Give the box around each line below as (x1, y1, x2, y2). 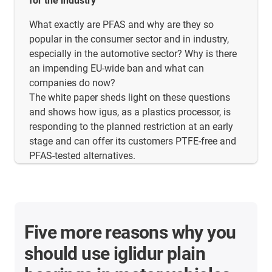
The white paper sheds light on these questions (29, 91, 230, 103)
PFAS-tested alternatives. (29, 149, 135, 161)
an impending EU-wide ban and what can (29, 62, 204, 74)
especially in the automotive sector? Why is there (29, 47, 237, 59)
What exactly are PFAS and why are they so (29, 18, 214, 30)
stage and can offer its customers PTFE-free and (29, 135, 236, 147)
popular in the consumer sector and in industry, (29, 33, 229, 45)
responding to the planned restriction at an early (29, 120, 233, 132)
